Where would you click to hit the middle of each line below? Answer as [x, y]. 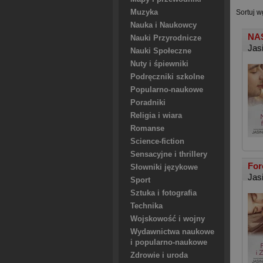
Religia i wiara [156, 116]
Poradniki [148, 103]
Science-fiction [157, 141]
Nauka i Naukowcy [163, 25]
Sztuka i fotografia [163, 193]
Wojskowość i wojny [168, 219]
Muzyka [144, 12]
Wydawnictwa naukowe [172, 232]
